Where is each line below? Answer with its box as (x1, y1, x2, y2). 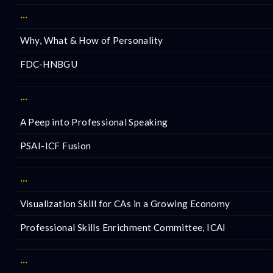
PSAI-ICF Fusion (19, 140, 91, 151)
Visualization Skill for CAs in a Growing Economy (19, 197, 230, 209)
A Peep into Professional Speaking (19, 116, 168, 127)
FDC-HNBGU (19, 58, 78, 69)
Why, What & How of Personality (19, 34, 163, 46)
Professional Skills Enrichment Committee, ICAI (19, 221, 226, 233)
